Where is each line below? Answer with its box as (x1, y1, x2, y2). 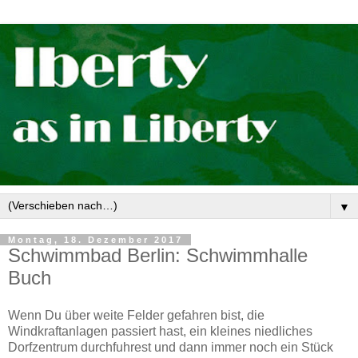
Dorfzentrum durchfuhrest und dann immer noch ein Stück (8, 340, 333, 355)
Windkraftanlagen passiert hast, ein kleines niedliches (8, 324, 312, 339)
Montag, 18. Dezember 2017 (8, 234, 183, 245)
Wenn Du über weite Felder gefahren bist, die (8, 308, 265, 323)
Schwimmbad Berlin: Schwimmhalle (8, 244, 308, 266)
